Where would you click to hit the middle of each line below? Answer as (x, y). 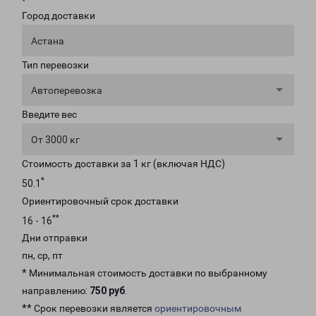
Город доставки (59, 16)
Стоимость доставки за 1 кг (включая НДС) (123, 164)
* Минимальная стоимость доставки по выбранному (145, 273)
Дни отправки (55, 238)
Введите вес (49, 114)
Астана (48, 41)
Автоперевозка (67, 90)
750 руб (107, 291)
